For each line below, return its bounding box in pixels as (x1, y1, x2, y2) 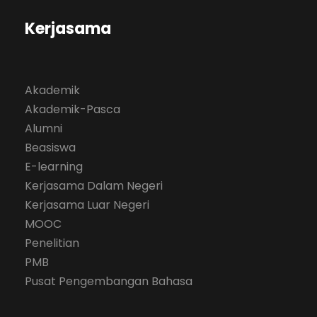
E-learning (25, 158, 83, 175)
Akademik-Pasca (25, 100, 120, 117)
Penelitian (25, 234, 79, 251)
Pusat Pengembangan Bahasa (25, 272, 192, 289)
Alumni (25, 120, 62, 137)
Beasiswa (25, 139, 76, 156)
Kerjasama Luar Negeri (25, 196, 149, 213)
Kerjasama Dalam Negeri (25, 177, 163, 194)
